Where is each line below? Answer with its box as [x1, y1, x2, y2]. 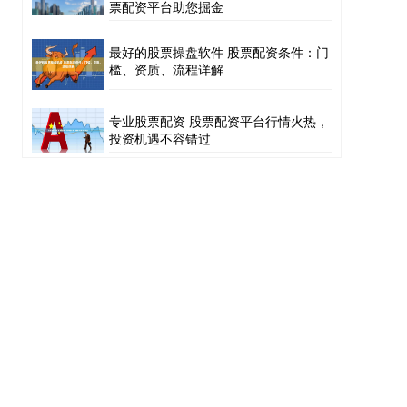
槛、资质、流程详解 [109, 59, 223, 78]
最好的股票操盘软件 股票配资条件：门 [109, 42, 329, 61]
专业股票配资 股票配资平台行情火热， [109, 112, 329, 131]
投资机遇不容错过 [109, 129, 211, 148]
